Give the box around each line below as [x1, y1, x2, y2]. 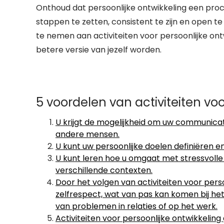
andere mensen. [55, 128, 119, 140]
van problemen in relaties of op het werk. [55, 200, 217, 212]
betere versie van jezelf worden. [36, 44, 161, 55]
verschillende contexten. [55, 164, 152, 176]
